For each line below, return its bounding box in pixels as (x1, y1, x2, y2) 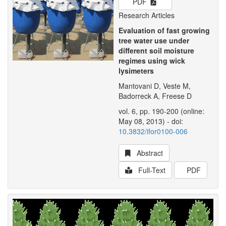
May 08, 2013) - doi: (119, 116, 183, 126)
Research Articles (119, 10, 175, 20)
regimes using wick (119, 55, 185, 66)
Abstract (133, 148, 163, 158)
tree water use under (119, 35, 189, 45)
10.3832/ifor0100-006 (119, 126, 188, 136)
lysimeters (119, 66, 154, 76)
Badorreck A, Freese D (119, 91, 192, 101)
